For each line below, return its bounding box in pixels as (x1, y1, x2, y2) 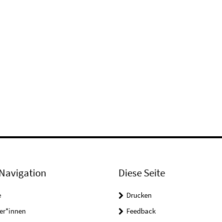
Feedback (126, 206, 156, 216)
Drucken (126, 190, 152, 200)
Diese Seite (118, 166, 165, 179)
